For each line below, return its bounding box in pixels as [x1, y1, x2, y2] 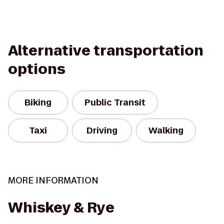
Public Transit [84, 96, 145, 108]
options [8, 59, 65, 79]
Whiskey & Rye [8, 198, 114, 217]
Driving [86, 124, 117, 136]
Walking [148, 124, 183, 136]
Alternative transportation [8, 41, 203, 60]
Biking [24, 96, 51, 108]
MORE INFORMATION [8, 174, 98, 186]
